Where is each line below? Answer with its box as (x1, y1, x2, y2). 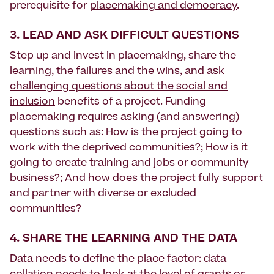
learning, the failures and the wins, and (10, 67, 207, 77)
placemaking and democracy (90, 1, 237, 12)
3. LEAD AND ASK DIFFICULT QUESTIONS (10, 31, 239, 42)
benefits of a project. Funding (55, 97, 206, 108)
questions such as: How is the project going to (10, 128, 242, 138)
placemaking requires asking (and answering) (10, 113, 239, 123)
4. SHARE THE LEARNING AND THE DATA (10, 234, 237, 245)
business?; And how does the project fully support (10, 174, 263, 184)
